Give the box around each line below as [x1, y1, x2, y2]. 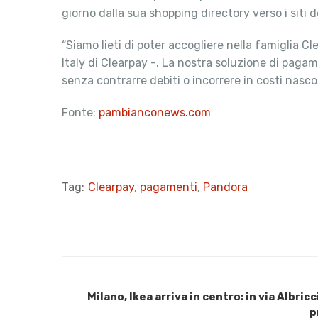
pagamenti [140, 180, 197, 194]
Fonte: [62, 106, 99, 119]
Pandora [203, 180, 248, 194]
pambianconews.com [99, 106, 214, 119]
